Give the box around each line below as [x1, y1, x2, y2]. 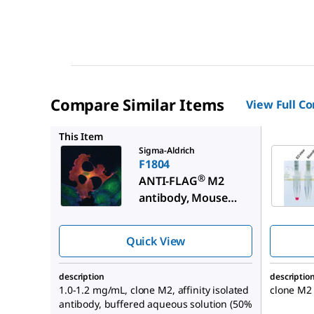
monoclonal [139, 206, 203, 222]
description [59, 270, 104, 282]
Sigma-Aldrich [139, 144, 195, 156]
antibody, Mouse [139, 189, 228, 205]
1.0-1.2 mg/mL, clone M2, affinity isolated [59, 282, 250, 296]
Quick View [125, 233, 186, 249]
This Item [59, 129, 103, 143]
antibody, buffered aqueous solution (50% [59, 296, 252, 310]
